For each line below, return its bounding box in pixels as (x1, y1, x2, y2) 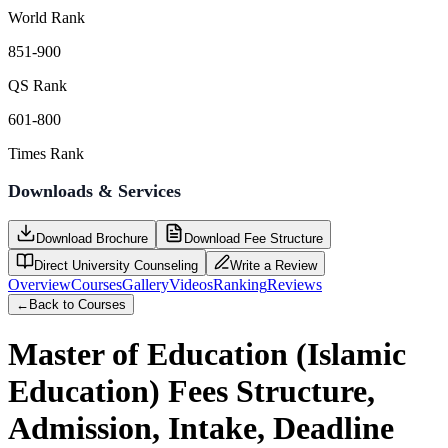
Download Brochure (36, 230, 148, 246)
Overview (8, 275, 71, 293)
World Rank (8, 8, 85, 26)
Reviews (267, 275, 322, 293)
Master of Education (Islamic (8, 336, 406, 373)
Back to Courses (29, 296, 126, 312)
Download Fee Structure (184, 230, 323, 246)
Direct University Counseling (34, 257, 198, 273)
